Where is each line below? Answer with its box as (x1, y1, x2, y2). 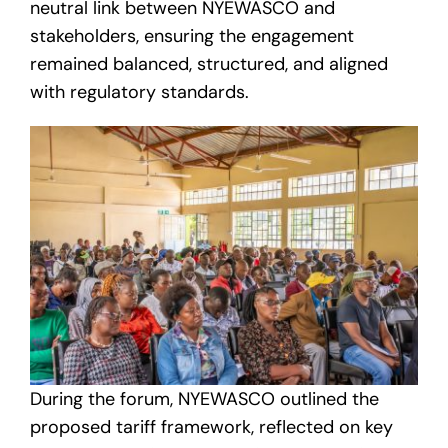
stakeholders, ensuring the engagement (30, 24, 354, 49)
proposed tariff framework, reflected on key (30, 415, 393, 440)
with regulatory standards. (30, 80, 249, 105)
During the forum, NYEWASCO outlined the (30, 387, 379, 412)
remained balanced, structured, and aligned (30, 52, 388, 77)
